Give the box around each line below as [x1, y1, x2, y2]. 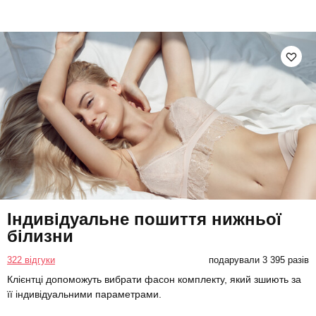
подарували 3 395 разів [208, 255, 309, 266]
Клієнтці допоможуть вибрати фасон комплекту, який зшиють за [7, 274, 301, 286]
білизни [7, 226, 73, 246]
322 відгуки [7, 255, 55, 266]
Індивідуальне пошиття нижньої [7, 209, 281, 229]
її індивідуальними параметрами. [7, 288, 162, 300]
